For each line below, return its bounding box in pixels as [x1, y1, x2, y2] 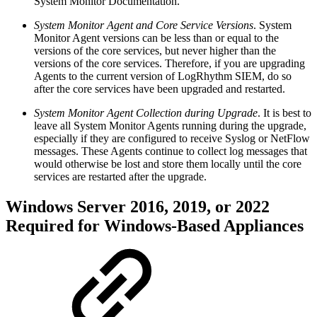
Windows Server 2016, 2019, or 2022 [6, 197, 270, 216]
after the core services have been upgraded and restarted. [34, 82, 285, 95]
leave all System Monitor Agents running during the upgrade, [34, 119, 306, 132]
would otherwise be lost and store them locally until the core [34, 157, 301, 170]
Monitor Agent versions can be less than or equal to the [34, 31, 279, 44]
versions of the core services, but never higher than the [34, 44, 276, 57]
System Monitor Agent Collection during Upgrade [34, 106, 258, 119]
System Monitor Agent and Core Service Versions [34, 18, 253, 31]
